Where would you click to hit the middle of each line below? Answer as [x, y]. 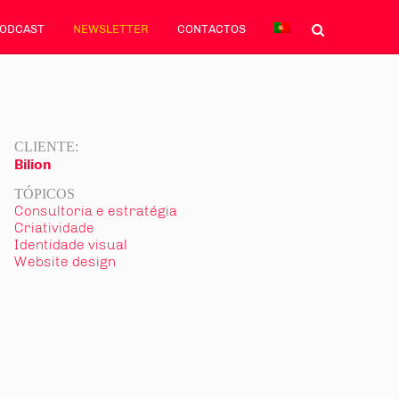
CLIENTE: [46, 147]
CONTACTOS [212, 29]
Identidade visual [71, 244]
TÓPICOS [45, 194]
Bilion [33, 164]
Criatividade [54, 228]
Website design [65, 261]
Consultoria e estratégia [96, 211]
